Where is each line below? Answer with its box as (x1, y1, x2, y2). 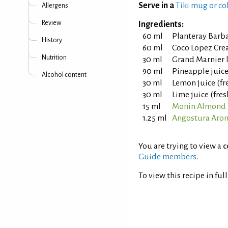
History (42, 37, 62, 44)
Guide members (138, 152, 196, 161)
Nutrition (42, 54, 67, 61)
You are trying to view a (138, 141, 223, 151)
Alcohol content (42, 71, 87, 78)
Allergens (42, 2, 68, 9)
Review (42, 19, 61, 26)
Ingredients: (138, 20, 184, 29)
